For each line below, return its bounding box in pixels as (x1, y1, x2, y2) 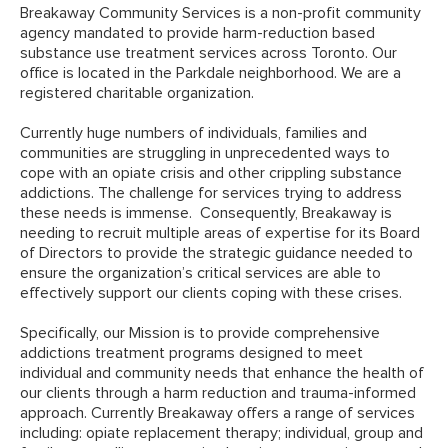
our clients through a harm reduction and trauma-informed (20, 385, 416, 402)
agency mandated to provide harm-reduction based (20, 25, 375, 42)
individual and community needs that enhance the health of (20, 365, 424, 382)
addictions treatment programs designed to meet (20, 345, 363, 362)
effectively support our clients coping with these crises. (20, 285, 402, 302)
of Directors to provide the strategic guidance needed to (20, 245, 413, 262)
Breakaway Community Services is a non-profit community (20, 5, 421, 22)
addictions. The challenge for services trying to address (20, 185, 402, 202)
